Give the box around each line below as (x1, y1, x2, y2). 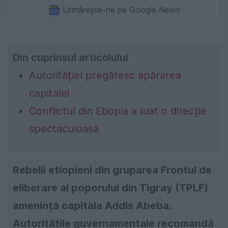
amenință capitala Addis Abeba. (13, 199, 172, 212)
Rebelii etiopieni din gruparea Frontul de (13, 163, 212, 176)
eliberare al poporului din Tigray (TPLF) (13, 181, 208, 194)
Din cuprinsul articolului (13, 51, 128, 64)
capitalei (29, 87, 69, 99)
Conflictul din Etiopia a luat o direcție (29, 104, 207, 117)
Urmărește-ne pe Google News (63, 5, 180, 15)
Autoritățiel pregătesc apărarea (29, 69, 181, 81)
